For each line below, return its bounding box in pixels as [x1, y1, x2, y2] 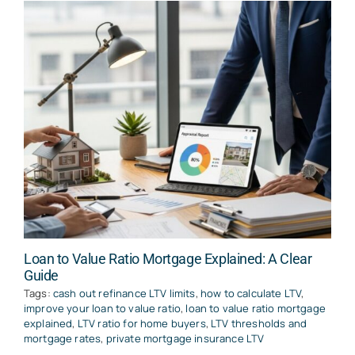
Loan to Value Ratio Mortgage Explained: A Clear [23, 250, 312, 268]
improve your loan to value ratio [23, 301, 181, 316]
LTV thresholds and [211, 316, 307, 331]
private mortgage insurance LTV [105, 331, 265, 346]
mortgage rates [23, 331, 101, 346]
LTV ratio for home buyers [77, 316, 206, 331]
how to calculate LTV [200, 286, 302, 301]
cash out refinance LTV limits [52, 286, 196, 301]
